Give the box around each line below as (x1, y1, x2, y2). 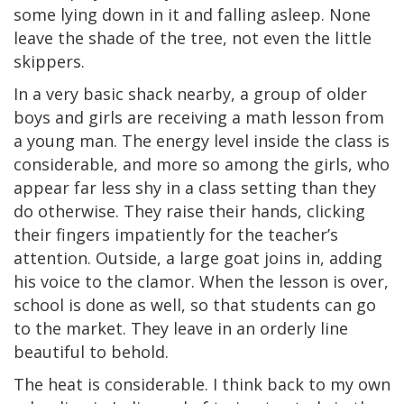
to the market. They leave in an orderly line (14, 317, 348, 339)
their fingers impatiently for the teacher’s (14, 223, 338, 245)
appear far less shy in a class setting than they (14, 176, 376, 198)
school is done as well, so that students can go (14, 293, 376, 316)
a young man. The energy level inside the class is (14, 129, 390, 151)
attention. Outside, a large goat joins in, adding (14, 246, 382, 269)
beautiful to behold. (14, 340, 169, 363)
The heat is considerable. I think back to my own (14, 372, 390, 395)
